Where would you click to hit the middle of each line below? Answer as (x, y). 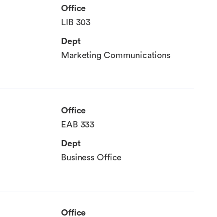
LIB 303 (76, 23)
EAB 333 (78, 125)
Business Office (92, 158)
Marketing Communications (116, 55)
